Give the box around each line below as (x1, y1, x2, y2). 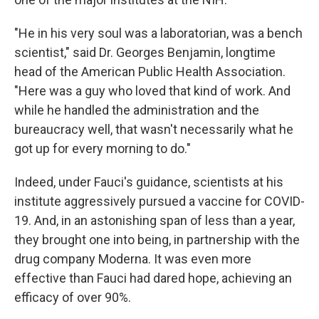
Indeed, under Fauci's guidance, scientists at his (14, 174, 283, 190)
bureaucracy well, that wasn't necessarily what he (14, 122, 293, 137)
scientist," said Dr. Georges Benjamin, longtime (14, 45, 276, 61)
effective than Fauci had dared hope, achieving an (14, 271, 292, 286)
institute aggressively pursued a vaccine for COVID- (14, 194, 305, 209)
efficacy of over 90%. (14, 290, 131, 305)
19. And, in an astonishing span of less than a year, (14, 213, 295, 229)
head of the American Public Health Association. (14, 64, 286, 80)
